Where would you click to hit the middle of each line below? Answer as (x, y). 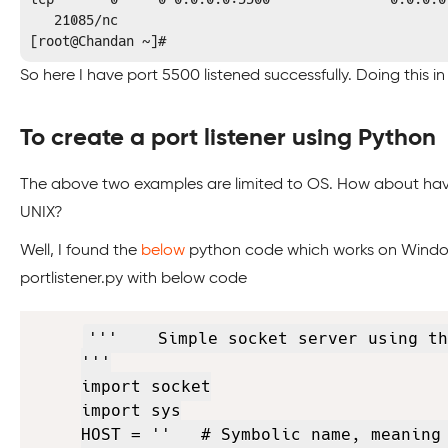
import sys (130, 410)
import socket (145, 386)
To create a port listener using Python (228, 138)
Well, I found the (80, 251)
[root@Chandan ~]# (98, 41)
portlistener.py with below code (133, 279)
